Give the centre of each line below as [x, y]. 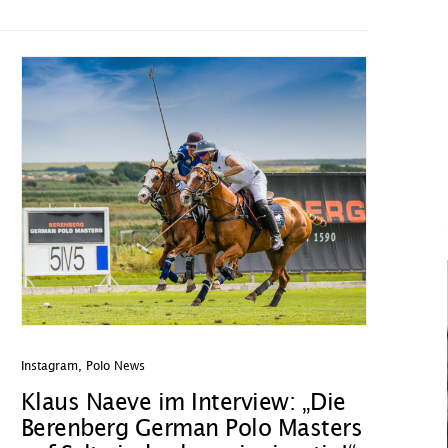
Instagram [49, 366]
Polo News [115, 366]
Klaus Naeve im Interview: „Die [183, 403]
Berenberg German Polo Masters [191, 429]
